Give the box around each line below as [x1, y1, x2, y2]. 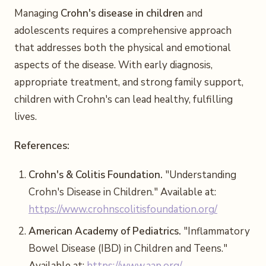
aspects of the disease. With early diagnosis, [14, 58, 213, 72]
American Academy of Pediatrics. [28, 224, 181, 238]
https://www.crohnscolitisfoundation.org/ [28, 202, 217, 216]
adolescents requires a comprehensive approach [14, 24, 232, 37]
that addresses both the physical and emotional [14, 41, 231, 55]
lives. [14, 110, 37, 123]
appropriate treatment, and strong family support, [14, 75, 243, 89]
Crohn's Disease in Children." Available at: [28, 185, 216, 199]
